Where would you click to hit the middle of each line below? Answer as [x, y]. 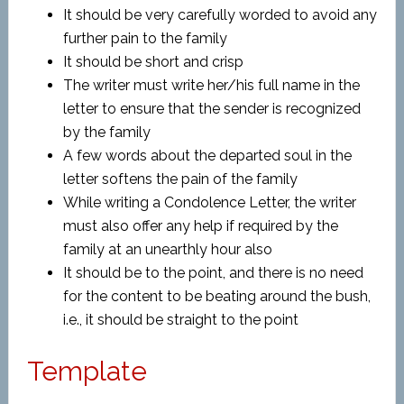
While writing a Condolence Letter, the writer [209, 202]
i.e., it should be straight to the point [180, 320]
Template [87, 371]
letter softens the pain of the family [180, 179]
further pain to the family [145, 38]
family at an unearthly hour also [167, 249]
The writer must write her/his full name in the [211, 85]
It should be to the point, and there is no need [213, 273]
